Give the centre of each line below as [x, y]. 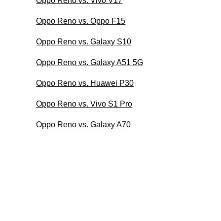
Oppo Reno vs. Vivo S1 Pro [84, 104]
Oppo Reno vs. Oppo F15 [81, 21]
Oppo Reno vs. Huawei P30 [85, 83]
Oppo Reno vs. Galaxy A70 [84, 124]
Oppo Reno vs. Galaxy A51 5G [90, 62]
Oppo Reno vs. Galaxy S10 [84, 41]
